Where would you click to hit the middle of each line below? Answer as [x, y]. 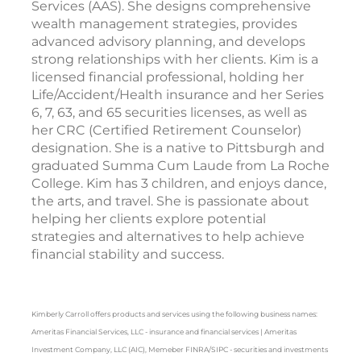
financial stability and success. [129, 254]
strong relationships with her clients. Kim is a [175, 59]
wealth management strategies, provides [164, 23]
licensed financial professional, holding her [168, 77]
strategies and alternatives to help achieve [168, 236]
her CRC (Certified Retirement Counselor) [166, 130]
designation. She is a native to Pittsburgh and [178, 147]
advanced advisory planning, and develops [168, 41]
